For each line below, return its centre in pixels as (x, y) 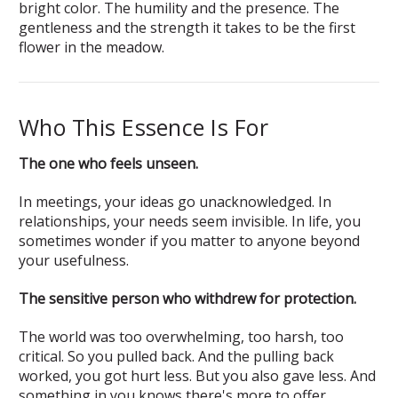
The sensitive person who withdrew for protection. (187, 298)
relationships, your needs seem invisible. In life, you (190, 221)
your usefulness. (74, 260)
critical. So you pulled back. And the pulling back (176, 356)
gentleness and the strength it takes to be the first (187, 27)
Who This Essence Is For (143, 127)
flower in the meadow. (92, 47)
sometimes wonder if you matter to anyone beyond (189, 240)
